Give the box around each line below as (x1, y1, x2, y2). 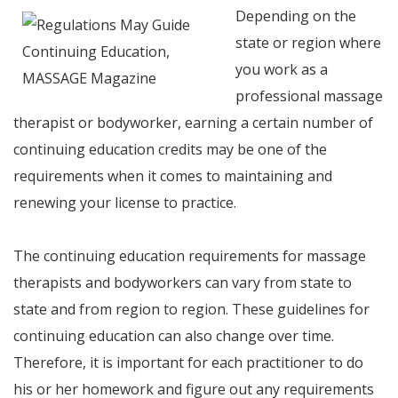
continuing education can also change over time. (13, 326, 334, 346)
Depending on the (235, 6, 356, 26)
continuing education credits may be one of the (13, 139, 327, 159)
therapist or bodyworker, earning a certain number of (13, 113, 373, 132)
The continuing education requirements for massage (13, 246, 366, 266)
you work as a (235, 60, 328, 79)
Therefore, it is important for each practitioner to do (13, 353, 363, 372)
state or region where (235, 33, 381, 52)
